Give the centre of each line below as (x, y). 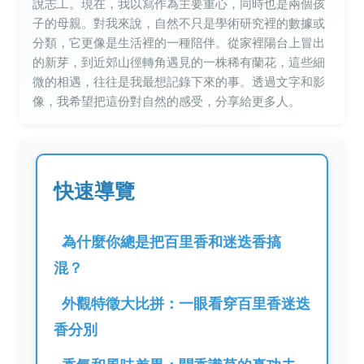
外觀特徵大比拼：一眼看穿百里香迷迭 (186, 303)
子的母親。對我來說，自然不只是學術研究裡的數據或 (179, 23)
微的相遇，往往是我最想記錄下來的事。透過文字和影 (179, 82)
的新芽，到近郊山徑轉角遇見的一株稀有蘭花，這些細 (179, 62)
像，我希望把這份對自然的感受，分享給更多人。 (167, 101)
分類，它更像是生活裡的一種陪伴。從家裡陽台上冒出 (179, 43)
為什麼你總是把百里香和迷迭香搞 (171, 242)
